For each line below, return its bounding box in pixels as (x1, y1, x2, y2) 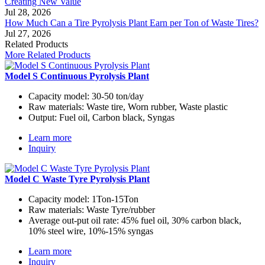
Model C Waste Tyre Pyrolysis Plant (5, 173, 150, 184)
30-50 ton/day (89, 91, 144, 101)
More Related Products (5, 49, 91, 60)
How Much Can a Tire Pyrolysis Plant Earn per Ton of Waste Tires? (5, 17, 258, 28)
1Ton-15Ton (89, 193, 138, 204)
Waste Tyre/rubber (84, 204, 155, 215)
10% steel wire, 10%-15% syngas (28, 225, 153, 236)
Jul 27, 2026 (5, 28, 51, 38)
